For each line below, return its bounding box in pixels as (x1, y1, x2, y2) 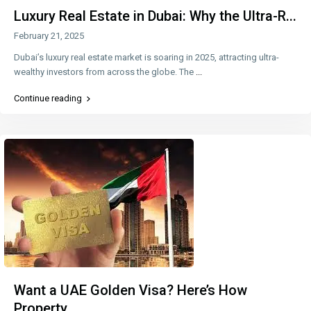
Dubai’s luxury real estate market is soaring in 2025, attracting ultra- (14, 51, 280, 62)
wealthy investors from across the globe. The (14, 66, 196, 77)
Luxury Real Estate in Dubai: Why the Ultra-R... (14, 7, 297, 24)
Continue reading (14, 92, 83, 103)
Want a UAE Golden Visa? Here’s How (14, 281, 248, 299)
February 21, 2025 (14, 30, 85, 41)
